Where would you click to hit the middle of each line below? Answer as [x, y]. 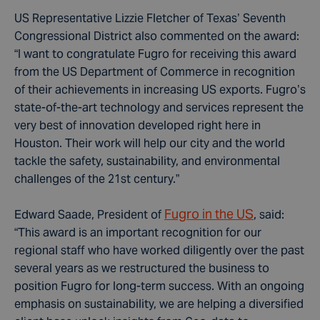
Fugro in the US [209, 214]
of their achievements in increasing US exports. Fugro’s [160, 90]
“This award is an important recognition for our [138, 232]
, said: [269, 215]
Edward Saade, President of [89, 215]
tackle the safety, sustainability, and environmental [147, 161]
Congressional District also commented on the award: [157, 36]
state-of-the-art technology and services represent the [159, 107]
